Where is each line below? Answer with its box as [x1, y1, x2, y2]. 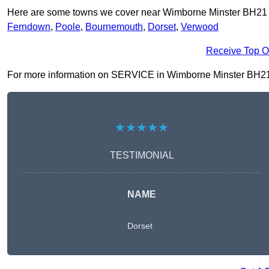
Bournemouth [85, 22, 143, 32]
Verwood [181, 22, 219, 32]
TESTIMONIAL [109, 150, 174, 161]
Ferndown [7, 22, 50, 32]
